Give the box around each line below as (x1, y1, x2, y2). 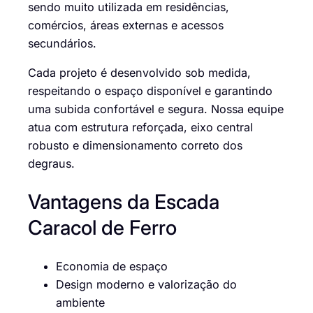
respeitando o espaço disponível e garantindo (28, 83, 272, 98)
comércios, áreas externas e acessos (28, 17, 224, 32)
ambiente (56, 296, 105, 310)
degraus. (28, 156, 75, 170)
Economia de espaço (56, 259, 168, 274)
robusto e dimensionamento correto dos (28, 138, 242, 152)
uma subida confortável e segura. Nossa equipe (28, 101, 284, 116)
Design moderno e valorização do (56, 277, 237, 292)
